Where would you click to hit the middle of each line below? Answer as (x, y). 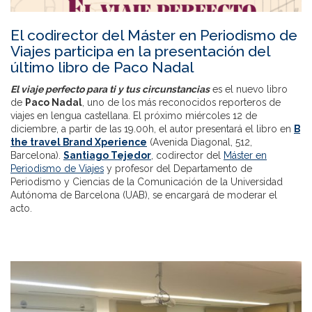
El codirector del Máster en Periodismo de (154, 36)
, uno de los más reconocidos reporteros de (181, 103)
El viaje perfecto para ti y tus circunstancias (110, 89)
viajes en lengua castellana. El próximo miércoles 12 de (134, 116)
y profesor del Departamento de (178, 169)
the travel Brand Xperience (79, 142)
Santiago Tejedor (107, 156)
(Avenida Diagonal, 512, (200, 142)
